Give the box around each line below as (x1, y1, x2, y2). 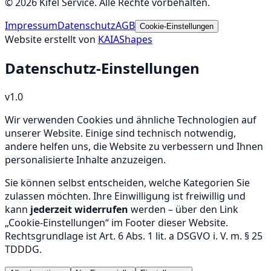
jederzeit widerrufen (30, 202, 128, 216)
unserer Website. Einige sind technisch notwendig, (5, 126, 236, 140)
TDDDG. (5, 242, 42, 256)
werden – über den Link (131, 202, 238, 216)
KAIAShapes (98, 32, 152, 46)
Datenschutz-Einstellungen (5, 57, 200, 78)
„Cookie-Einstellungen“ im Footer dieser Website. (5, 215, 228, 229)
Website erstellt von (5, 32, 96, 46)
